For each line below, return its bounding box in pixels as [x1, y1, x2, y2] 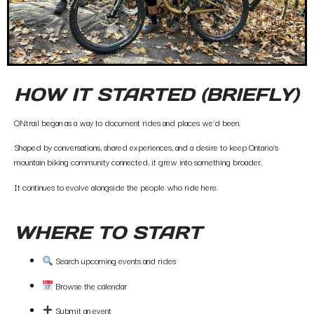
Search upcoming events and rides [53, 254, 176, 268]
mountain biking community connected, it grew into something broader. [14, 155, 262, 169]
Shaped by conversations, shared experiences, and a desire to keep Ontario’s [14, 140, 278, 154]
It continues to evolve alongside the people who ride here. [14, 179, 218, 193]
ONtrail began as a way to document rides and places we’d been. [14, 116, 240, 130]
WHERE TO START [14, 221, 202, 245]
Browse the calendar [53, 278, 127, 292]
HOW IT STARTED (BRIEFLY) [14, 83, 299, 107]
